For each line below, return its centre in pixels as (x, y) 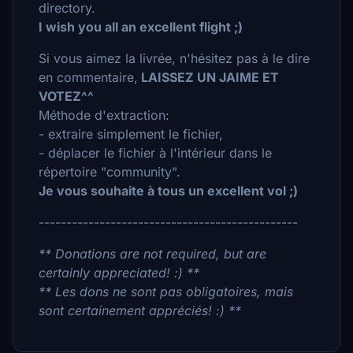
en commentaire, (88, 77)
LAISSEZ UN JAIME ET (208, 77)
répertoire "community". (110, 172)
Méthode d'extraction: (104, 115)
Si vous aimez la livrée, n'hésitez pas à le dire (174, 58)
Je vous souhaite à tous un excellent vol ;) (168, 191)
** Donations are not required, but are (152, 254)
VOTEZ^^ (66, 96)
